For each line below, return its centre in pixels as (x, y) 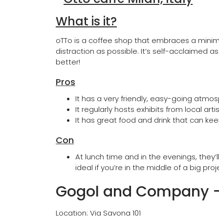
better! (68, 62)
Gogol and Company (132, 192)
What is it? (86, 22)
